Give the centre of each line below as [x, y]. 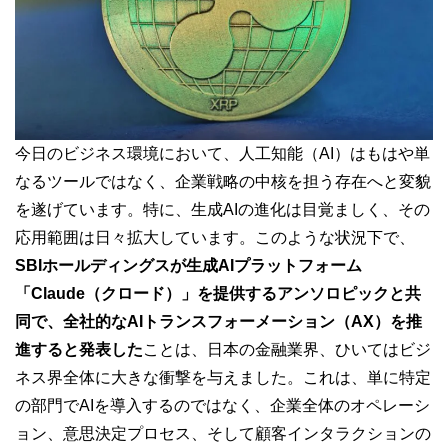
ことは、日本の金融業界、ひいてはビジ [287, 349]
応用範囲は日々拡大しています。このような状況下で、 [215, 237]
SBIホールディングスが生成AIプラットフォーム [188, 265]
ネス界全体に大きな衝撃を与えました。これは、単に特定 [223, 377]
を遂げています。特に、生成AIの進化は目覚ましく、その [222, 209]
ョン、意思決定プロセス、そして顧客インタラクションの [223, 433]
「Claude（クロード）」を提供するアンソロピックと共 [218, 293]
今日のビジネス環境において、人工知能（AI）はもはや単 [222, 153]
